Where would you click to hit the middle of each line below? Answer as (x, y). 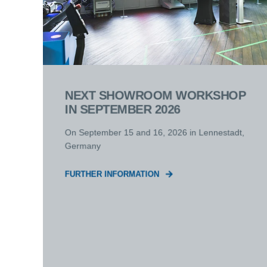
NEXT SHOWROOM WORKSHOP (155, 95)
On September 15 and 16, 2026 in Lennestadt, (155, 132)
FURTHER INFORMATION (112, 174)
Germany (83, 146)
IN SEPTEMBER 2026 (122, 109)
